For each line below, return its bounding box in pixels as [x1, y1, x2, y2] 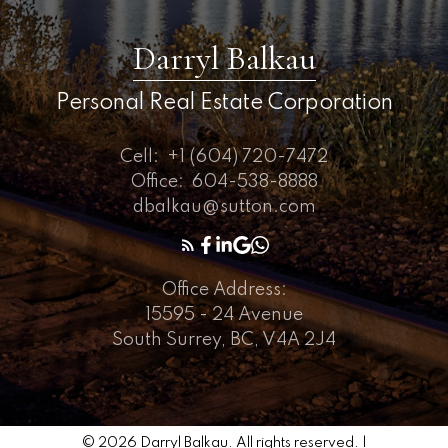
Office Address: [161, 280, 287, 299]
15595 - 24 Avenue [145, 305, 303, 324]
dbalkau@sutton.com [132, 197, 316, 216]
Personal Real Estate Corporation [55, 92, 393, 115]
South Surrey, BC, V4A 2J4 [112, 330, 336, 349]
